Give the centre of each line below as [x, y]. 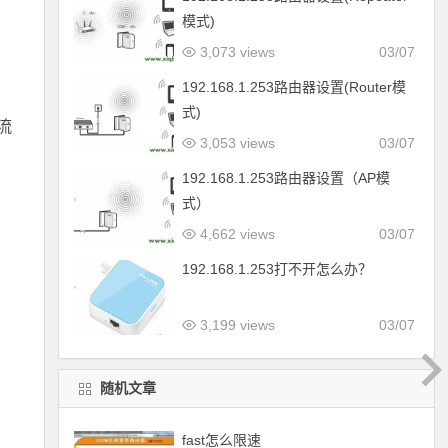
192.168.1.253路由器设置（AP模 [285, 178]
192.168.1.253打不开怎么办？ [276, 269]
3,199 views [235, 325]
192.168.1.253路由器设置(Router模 [293, 87]
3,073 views [235, 52]
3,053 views [235, 143]
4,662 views [235, 234]
